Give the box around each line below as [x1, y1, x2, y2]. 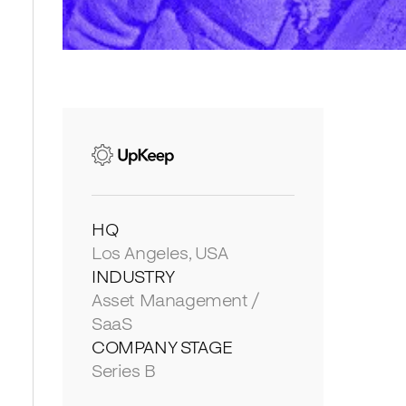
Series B [92, 359, 156, 382]
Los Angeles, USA [92, 241, 228, 264]
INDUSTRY [92, 265, 175, 287]
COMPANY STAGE [92, 335, 233, 358]
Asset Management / [92, 288, 258, 311]
